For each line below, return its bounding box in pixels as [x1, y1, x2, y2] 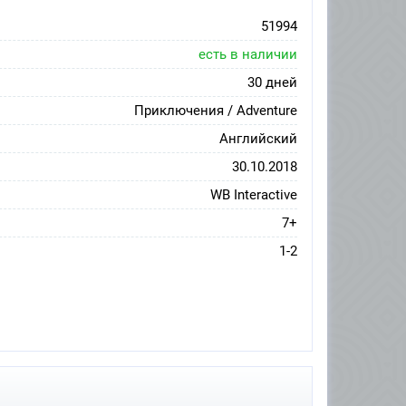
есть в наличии [198, 46, 297, 63]
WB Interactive [210, 187, 297, 204]
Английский [219, 130, 297, 148]
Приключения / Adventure [134, 102, 297, 120]
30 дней [247, 74, 297, 92]
